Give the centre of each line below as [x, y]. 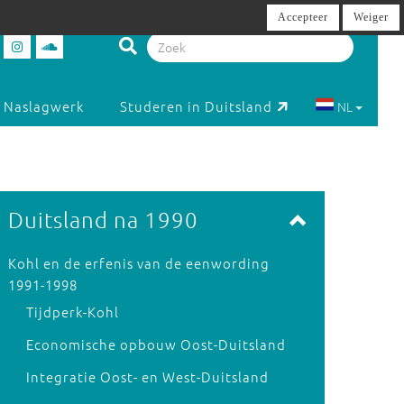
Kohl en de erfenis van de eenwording [138, 263]
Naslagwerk [44, 106]
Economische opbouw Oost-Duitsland [156, 344]
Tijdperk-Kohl [72, 312]
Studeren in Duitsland [197, 106]
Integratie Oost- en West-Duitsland [147, 376]
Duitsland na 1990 [103, 219]
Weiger [371, 17]
